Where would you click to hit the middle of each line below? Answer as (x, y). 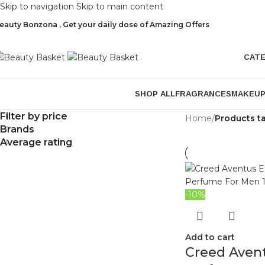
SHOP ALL (155, 94)
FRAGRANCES (203, 94)
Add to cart (210, 237)
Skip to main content (120, 7)
